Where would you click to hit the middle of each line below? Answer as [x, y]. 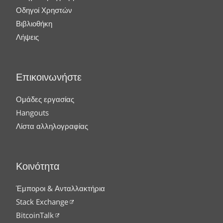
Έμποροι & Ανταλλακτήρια [60, 188]
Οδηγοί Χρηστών [44, 10]
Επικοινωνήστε [49, 78]
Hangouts [32, 112]
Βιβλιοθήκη [34, 23]
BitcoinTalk [35, 215]
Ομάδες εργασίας [45, 99]
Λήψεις [27, 37]
